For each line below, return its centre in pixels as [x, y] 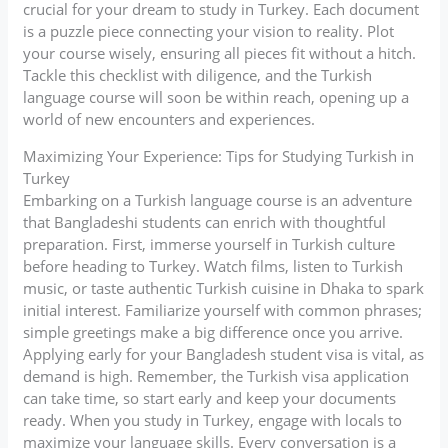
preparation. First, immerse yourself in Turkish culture [209, 243]
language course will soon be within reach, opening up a [216, 96]
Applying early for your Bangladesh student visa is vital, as [224, 353]
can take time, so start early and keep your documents [210, 397]
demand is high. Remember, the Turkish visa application [216, 375]
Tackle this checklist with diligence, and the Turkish [198, 74]
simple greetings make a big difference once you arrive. [213, 331]
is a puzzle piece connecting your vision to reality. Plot [209, 30]
